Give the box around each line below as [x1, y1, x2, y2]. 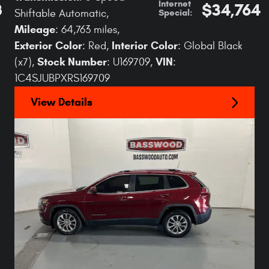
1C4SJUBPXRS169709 [14, 72, 110, 85]
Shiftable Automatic [14, 7, 106, 20]
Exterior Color [14, 39, 82, 52]
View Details [31, 95, 92, 109]
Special [159, 7, 190, 18]
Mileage [14, 23, 55, 36]
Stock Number [37, 55, 107, 68]
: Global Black [178, 40, 243, 52]
